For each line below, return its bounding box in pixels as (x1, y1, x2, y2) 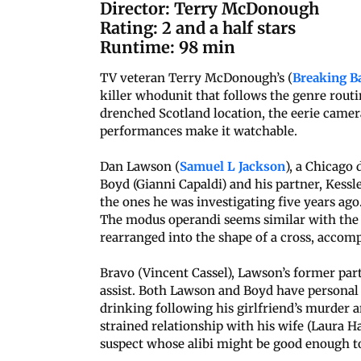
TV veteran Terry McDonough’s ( (100, 69, 293, 85)
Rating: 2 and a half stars (100, 17, 296, 38)
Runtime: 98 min (100, 36, 235, 57)
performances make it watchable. (100, 122, 297, 139)
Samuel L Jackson (180, 158, 285, 174)
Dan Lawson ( (100, 158, 180, 174)
